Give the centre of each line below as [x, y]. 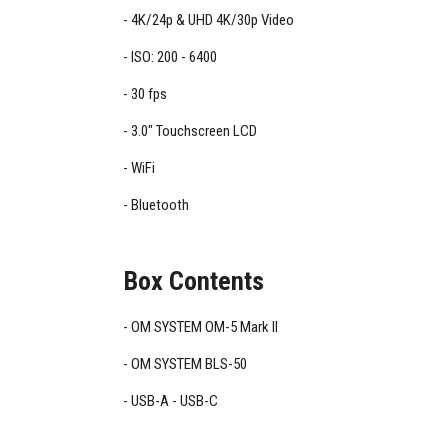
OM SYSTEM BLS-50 [189, 364]
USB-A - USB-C [175, 401]
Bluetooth [160, 205]
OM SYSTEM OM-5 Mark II [205, 327]
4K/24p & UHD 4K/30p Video [213, 20]
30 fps [149, 94]
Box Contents [194, 280]
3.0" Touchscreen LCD [194, 131]
